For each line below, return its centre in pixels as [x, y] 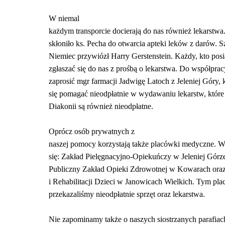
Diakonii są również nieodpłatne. [101, 106]
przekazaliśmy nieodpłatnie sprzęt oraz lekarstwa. [127, 194]
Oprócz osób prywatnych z [92, 131]
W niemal [64, 18]
